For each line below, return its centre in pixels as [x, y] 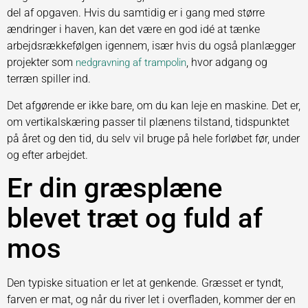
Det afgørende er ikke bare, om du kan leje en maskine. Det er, [154, 105]
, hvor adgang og [227, 63]
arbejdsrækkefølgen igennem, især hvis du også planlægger [151, 46]
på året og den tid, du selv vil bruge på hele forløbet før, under [153, 138]
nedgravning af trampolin [131, 63]
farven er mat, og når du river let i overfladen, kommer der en [151, 300]
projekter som [41, 63]
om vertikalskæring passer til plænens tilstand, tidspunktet [148, 122]
